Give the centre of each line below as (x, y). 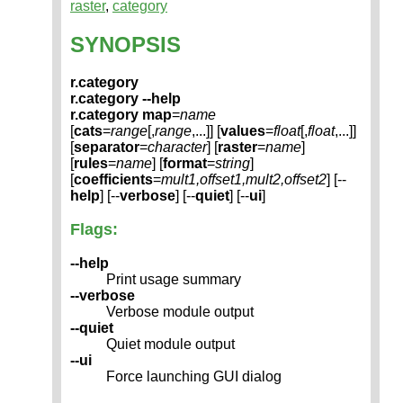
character (177, 148)
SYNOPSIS (125, 44)
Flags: (94, 230)
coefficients (113, 180)
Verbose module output (180, 312)
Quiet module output (170, 345)
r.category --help (125, 99)
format (185, 164)
